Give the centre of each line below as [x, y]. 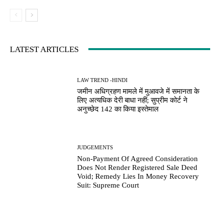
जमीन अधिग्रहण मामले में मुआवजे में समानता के [138, 91]
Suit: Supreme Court [108, 185]
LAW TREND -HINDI [103, 80]
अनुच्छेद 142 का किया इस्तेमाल [118, 109]
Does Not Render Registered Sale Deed [137, 167]
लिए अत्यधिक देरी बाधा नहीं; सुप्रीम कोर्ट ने [133, 100]
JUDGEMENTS [95, 147]
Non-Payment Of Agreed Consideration [138, 158]
